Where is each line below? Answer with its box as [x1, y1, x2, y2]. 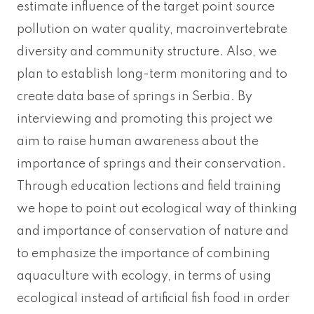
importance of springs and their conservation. [17, 157, 286, 170]
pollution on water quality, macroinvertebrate [17, 22, 287, 36]
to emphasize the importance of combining [17, 247, 271, 260]
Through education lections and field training [17, 179, 281, 193]
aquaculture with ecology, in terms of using [17, 269, 271, 282]
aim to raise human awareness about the [17, 135, 259, 148]
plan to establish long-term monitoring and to [17, 67, 287, 81]
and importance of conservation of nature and [17, 224, 289, 238]
